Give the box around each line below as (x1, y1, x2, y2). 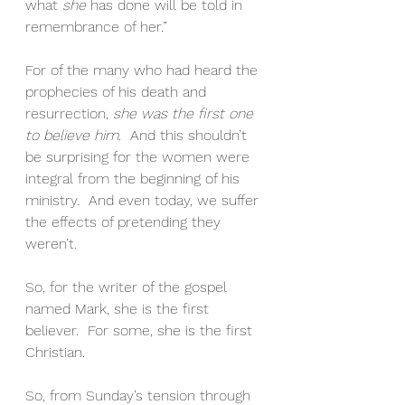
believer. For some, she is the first (25, 322, 257, 340)
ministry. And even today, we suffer (25, 192, 263, 210)
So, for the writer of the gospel (25, 278, 231, 297)
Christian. (25, 344, 85, 362)
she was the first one (113, 105, 258, 123)
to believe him (25, 127, 118, 145)
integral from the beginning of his (25, 170, 244, 188)
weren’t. (25, 235, 77, 253)
